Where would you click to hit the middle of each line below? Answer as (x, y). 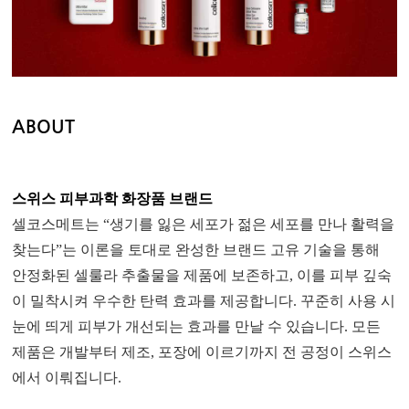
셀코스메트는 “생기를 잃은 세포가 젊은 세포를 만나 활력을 (204, 224)
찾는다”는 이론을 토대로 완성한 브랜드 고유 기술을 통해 (196, 249)
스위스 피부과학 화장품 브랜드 (113, 198)
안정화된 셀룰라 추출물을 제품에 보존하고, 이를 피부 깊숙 (202, 275)
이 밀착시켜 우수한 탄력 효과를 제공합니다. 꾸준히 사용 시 (204, 300)
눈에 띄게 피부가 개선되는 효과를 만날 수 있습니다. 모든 (197, 326)
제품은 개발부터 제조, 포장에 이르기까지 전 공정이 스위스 (202, 351)
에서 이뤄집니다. (67, 377)
